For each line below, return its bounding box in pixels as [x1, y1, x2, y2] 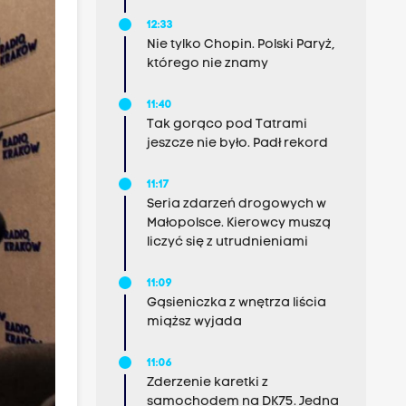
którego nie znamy [146, 57, 268, 71]
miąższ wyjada [146, 315, 242, 329]
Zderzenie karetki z [146, 376, 268, 390]
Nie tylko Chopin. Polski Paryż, [146, 38, 334, 52]
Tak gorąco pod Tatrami [146, 118, 307, 131]
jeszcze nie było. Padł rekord [146, 137, 328, 150]
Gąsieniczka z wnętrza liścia [146, 296, 326, 310]
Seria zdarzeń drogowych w [146, 198, 326, 211]
